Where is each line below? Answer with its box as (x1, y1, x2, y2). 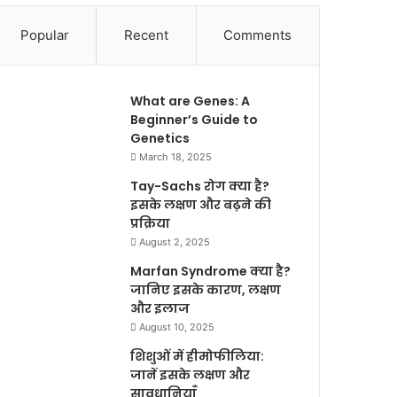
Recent (124, 26, 168, 43)
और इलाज (130, 299, 191, 317)
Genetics (130, 128, 193, 147)
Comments (223, 26, 292, 43)
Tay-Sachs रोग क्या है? (130, 176, 270, 195)
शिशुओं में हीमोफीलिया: (130, 346, 265, 365)
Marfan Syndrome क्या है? (130, 261, 292, 280)
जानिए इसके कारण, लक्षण (130, 280, 282, 299)
